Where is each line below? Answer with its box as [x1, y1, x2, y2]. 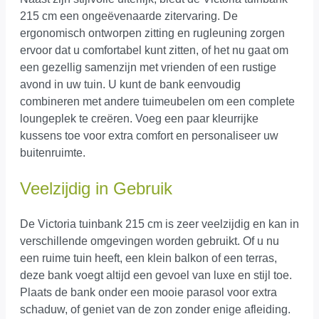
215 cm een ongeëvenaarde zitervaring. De [20, 10, 238, 23]
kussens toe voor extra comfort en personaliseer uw [20, 130, 278, 142]
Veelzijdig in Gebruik [20, 179, 172, 199]
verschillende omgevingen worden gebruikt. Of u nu [20, 235, 279, 248]
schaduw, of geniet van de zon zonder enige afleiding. [20, 303, 291, 316]
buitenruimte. [20, 147, 85, 159]
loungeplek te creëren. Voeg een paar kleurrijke [20, 113, 258, 125]
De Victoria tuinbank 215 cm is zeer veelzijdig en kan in [20, 218, 299, 231]
